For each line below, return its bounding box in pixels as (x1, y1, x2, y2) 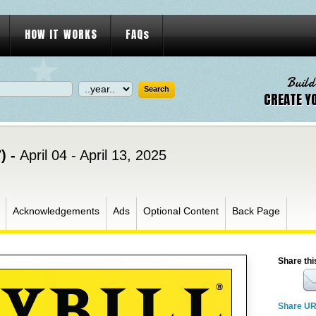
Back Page (232, 205, 280, 217)
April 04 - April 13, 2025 (20, 147, 166, 163)
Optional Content (143, 205, 219, 217)
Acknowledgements (13, 205, 99, 217)
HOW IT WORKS (25, 26, 97, 42)
